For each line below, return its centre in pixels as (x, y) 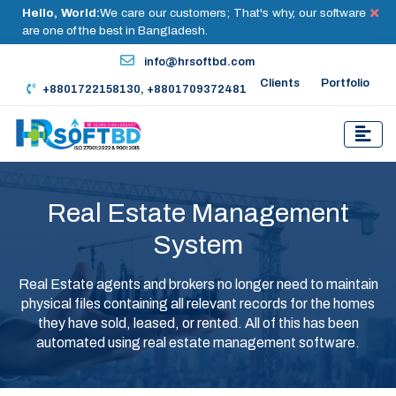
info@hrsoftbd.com (198, 62)
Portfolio (345, 83)
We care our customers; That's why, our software (233, 13)
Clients (280, 83)
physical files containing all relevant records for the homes (198, 304)
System (198, 245)
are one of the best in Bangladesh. (115, 30)
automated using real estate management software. (198, 343)
